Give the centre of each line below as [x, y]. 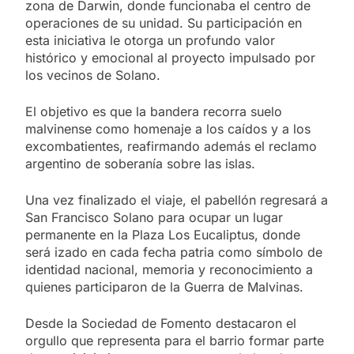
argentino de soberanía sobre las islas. [140, 163]
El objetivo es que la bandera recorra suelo [154, 111]
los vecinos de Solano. [93, 75]
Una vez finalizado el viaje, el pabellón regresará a [177, 200]
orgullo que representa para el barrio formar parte [175, 340]
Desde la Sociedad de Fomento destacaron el [161, 323]
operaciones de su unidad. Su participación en [164, 23]
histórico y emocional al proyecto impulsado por [170, 57]
